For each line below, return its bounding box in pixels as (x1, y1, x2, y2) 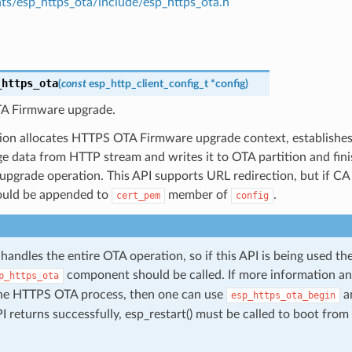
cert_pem (115, 189, 160, 201)
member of (164, 188, 231, 201)
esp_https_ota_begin (230, 289, 335, 301)
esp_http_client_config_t (88, 77, 208, 90)
